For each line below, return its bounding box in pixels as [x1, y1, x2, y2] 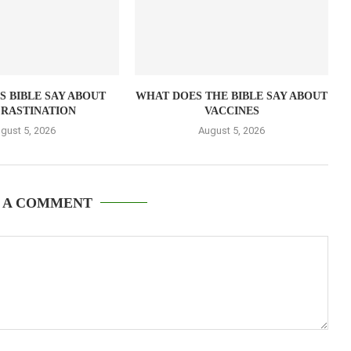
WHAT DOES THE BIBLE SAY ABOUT [136, 90, 328, 103]
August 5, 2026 [198, 125, 266, 137]
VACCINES [204, 105, 259, 118]
